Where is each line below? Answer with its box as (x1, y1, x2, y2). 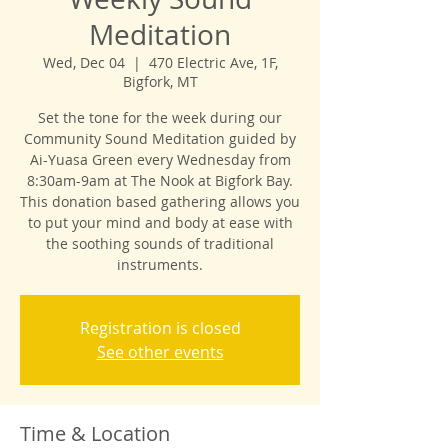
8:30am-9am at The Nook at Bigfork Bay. (27, 171, 293, 191)
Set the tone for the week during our (38, 108, 282, 128)
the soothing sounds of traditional (46, 234, 274, 254)
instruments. (117, 255, 203, 275)
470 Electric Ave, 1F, (148, 53, 278, 73)
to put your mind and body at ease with (27, 213, 293, 233)
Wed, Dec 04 (42, 53, 125, 73)
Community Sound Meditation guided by (24, 129, 296, 149)
